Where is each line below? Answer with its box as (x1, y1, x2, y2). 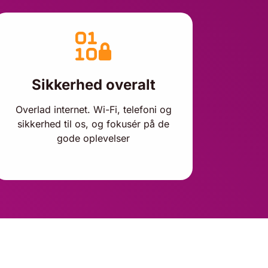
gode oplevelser (57, 132, 130, 144)
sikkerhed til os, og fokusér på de (17, 118, 169, 130)
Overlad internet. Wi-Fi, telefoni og (15, 103, 172, 115)
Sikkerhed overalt (31, 76, 156, 93)
